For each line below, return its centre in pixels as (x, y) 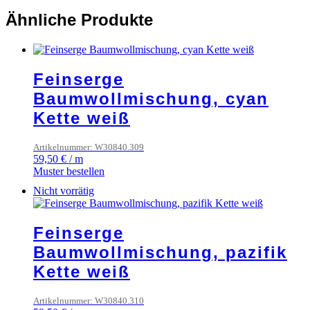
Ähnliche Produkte (79, 20)
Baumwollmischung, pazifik (160, 252)
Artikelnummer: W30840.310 (89, 300)
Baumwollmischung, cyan (151, 98)
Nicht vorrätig (64, 190)
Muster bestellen (69, 171)
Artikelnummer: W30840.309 (89, 147)
